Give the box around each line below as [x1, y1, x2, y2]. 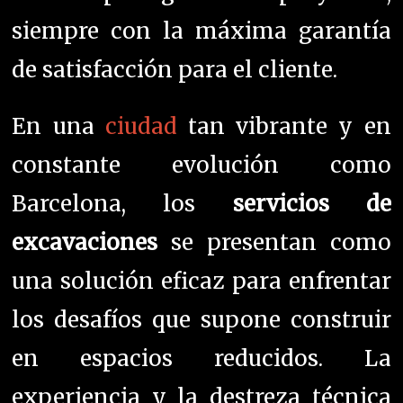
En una [12, 112, 105, 141]
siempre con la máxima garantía [12, 17, 391, 46]
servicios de [232, 190, 391, 219]
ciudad [104, 112, 177, 141]
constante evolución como [12, 151, 391, 180]
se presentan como [157, 228, 391, 257]
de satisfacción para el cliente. [12, 56, 338, 85]
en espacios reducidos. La [12, 345, 391, 373]
